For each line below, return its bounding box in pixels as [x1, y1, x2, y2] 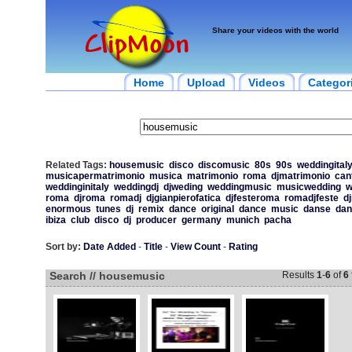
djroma [73, 192, 105, 203]
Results [281, 269, 317, 280]
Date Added [82, 241, 136, 252]
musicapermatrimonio [45, 170, 145, 181]
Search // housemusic [49, 269, 165, 282]
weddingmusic [207, 181, 272, 192]
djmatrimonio [270, 170, 330, 181]
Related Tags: [45, 159, 107, 170]
